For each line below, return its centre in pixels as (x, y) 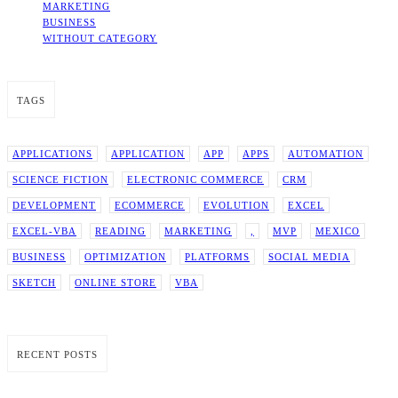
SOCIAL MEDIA (309, 257)
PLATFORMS (217, 257)
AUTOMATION (326, 154)
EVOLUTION (236, 206)
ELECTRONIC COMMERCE (195, 180)
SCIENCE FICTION (60, 180)
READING (120, 231)
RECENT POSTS (57, 355)
